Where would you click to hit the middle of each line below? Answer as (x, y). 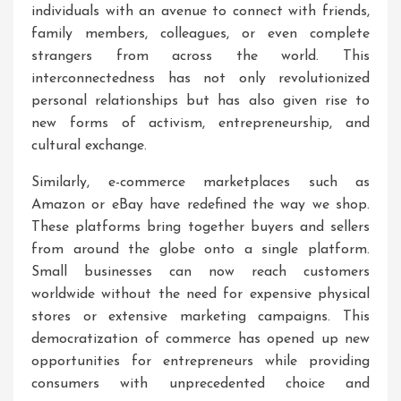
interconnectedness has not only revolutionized (200, 79)
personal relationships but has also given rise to (200, 101)
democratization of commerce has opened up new (200, 339)
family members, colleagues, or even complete (200, 34)
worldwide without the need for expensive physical (200, 294)
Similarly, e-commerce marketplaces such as (200, 183)
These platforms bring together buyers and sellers (200, 227)
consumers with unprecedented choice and (200, 384)
